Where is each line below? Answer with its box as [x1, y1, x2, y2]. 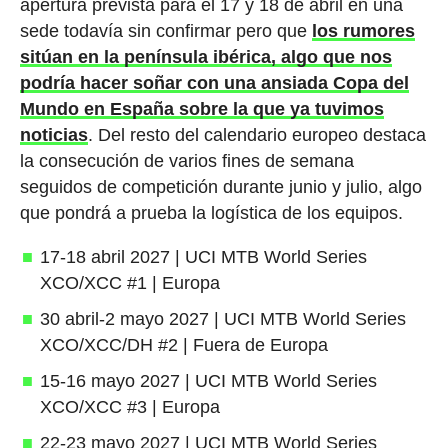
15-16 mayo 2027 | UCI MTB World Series [39, 370, 377, 391]
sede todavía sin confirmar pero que [19, 20, 312, 41]
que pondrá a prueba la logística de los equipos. [19, 202, 403, 223]
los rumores [311, 20, 415, 41]
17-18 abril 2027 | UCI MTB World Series [39, 246, 367, 267]
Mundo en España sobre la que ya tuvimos [19, 98, 384, 119]
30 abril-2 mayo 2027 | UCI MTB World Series [39, 308, 406, 329]
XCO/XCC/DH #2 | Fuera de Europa [39, 334, 328, 355]
